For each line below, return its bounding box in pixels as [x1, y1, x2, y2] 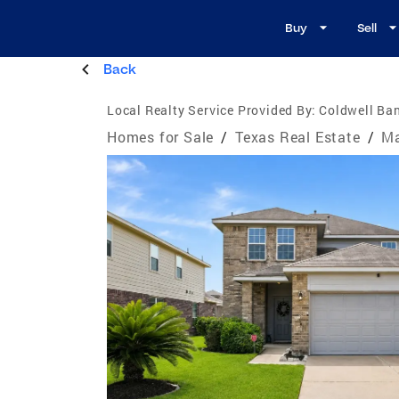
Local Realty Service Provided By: [107, 101, 316, 118]
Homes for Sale [107, 126, 215, 146]
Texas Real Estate [235, 126, 361, 146]
